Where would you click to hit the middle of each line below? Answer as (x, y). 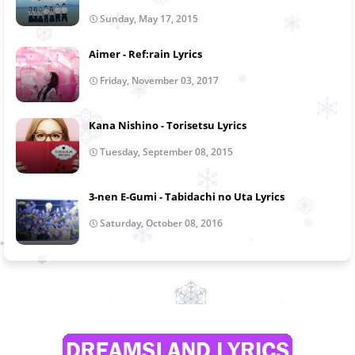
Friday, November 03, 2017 (159, 80)
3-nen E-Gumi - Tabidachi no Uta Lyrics (187, 196)
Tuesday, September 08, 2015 (166, 151)
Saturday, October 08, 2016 (161, 223)
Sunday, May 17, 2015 (149, 18)
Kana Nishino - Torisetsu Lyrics (168, 125)
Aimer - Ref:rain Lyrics (145, 53)
